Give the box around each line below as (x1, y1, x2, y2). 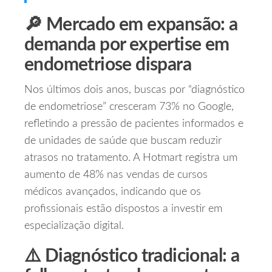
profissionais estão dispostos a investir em (24, 203, 222, 215)
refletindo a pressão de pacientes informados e (24, 118, 243, 130)
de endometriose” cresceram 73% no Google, (24, 101, 234, 113)
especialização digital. (24, 220, 124, 232)
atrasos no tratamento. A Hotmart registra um (24, 152, 237, 164)
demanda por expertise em (24, 36, 229, 55)
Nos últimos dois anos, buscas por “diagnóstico (24, 84, 245, 96)
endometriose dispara (24, 56, 191, 75)
